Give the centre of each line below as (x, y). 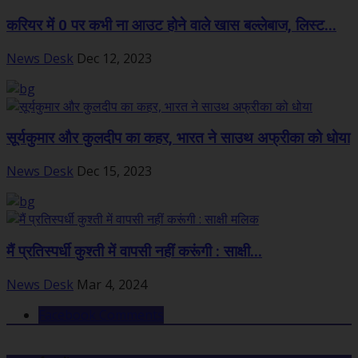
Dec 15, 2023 (114, 171)
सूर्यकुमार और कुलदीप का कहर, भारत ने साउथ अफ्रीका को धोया (178, 139)
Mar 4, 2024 (112, 284)
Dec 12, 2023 (114, 58)
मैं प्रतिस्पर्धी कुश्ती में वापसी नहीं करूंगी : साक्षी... (134, 251)
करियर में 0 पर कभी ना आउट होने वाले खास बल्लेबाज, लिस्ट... (171, 26)
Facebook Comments (101, 314)
